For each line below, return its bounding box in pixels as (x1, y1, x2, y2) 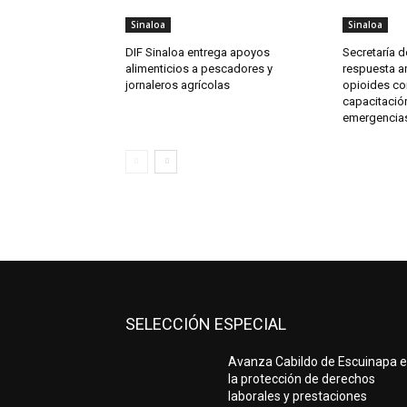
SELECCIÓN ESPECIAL (125, 314, 286, 334)
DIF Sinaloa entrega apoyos (125, 45, 270, 60)
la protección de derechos (228, 372, 376, 387)
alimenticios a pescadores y (125, 62, 273, 76)
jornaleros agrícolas (125, 78, 230, 93)
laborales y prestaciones (228, 389, 368, 404)
